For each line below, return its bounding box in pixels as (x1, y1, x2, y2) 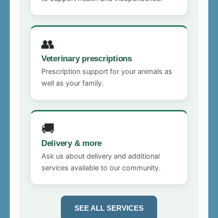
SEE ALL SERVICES (74, 203, 144, 212)
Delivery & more (41, 138, 102, 148)
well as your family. (41, 78, 104, 88)
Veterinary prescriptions (41, 53, 132, 63)
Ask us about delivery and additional (41, 151, 160, 161)
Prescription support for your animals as (41, 67, 172, 76)
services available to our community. (41, 163, 161, 172)
